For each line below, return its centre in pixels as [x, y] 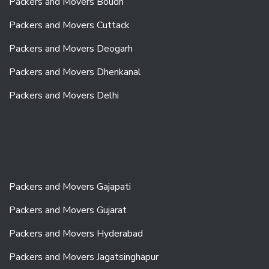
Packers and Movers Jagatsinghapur [84, 257]
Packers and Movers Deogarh [71, 49]
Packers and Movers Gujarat [68, 210]
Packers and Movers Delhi [64, 95]
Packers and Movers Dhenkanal [75, 72]
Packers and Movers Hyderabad [76, 234]
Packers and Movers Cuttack [69, 25]
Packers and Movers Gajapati [70, 187]
